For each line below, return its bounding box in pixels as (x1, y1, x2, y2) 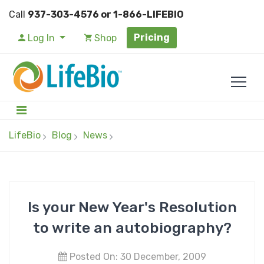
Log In (25, 32, 57, 44)
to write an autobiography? (32, 219, 232, 236)
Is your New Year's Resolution (27, 198, 237, 216)
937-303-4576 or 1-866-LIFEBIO (28, 9, 184, 20)
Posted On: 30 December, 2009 (67, 250, 206, 262)
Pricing (133, 32, 170, 43)
